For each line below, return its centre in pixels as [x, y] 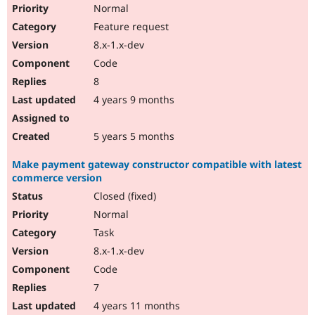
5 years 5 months [133, 136]
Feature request [130, 27]
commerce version [57, 178]
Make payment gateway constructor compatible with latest [157, 165]
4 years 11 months [135, 306]
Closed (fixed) [123, 196]
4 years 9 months [133, 100]
